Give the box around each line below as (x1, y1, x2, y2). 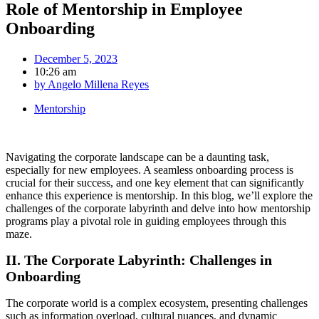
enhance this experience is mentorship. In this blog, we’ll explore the (6, 189, 313, 202)
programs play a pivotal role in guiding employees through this (6, 214, 286, 227)
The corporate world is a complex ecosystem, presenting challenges (6, 297, 308, 309)
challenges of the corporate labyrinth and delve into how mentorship (6, 202, 310, 214)
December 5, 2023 (34, 52, 117, 65)
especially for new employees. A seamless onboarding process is (6, 163, 293, 176)
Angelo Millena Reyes (46, 78, 149, 90)
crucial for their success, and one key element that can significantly (6, 176, 304, 189)
